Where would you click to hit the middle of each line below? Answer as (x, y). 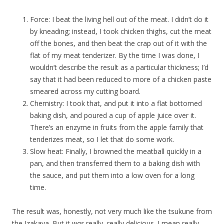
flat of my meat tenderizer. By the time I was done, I (115, 55)
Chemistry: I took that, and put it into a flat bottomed (116, 103)
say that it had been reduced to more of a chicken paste (121, 79)
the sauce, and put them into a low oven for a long (112, 175)
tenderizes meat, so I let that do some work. (102, 139)
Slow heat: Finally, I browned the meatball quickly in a (116, 151)
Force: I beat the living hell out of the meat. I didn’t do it (119, 19)
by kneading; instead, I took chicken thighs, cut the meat (121, 31)
